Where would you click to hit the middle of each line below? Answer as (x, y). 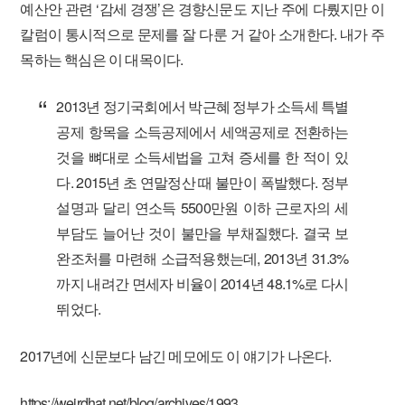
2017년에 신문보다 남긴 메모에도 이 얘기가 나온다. (176, 356)
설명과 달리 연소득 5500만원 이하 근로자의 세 (202, 207)
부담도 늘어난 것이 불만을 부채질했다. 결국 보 (202, 233)
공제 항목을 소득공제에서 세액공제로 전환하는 (202, 132)
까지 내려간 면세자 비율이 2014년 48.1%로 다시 (202, 283)
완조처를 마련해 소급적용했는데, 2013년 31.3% (202, 258)
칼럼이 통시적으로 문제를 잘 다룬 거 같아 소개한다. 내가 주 (202, 34)
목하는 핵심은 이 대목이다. (102, 59)
